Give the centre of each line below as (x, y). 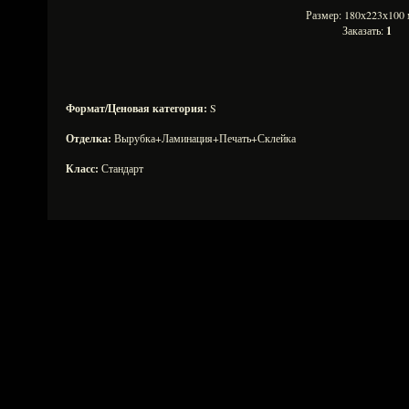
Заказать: (364, 30)
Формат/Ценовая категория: (136, 108)
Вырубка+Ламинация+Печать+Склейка (204, 138)
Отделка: (89, 138)
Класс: (82, 168)
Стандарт (121, 168)
